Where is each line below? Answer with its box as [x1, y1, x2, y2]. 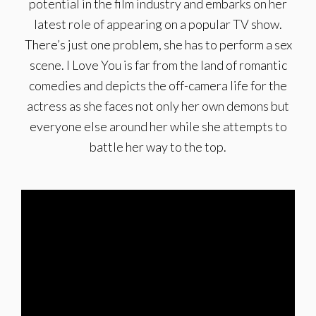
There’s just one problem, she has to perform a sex [24, 37, 292, 52]
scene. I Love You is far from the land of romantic [29, 57, 287, 73]
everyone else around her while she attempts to [29, 119, 287, 134]
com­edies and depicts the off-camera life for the [29, 78, 287, 93]
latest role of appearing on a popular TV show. [34, 16, 282, 32]
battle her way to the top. [90, 139, 226, 154]
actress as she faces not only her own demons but [27, 98, 289, 114]
